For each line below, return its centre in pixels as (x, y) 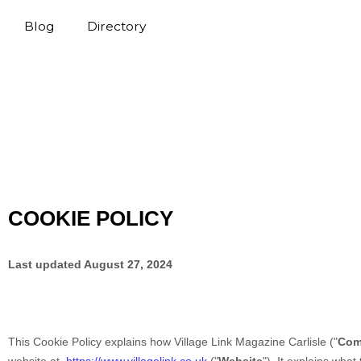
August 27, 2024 (128, 264)
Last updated (46, 264)
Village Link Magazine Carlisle (250, 342)
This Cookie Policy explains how (91, 342)
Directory (116, 26)
